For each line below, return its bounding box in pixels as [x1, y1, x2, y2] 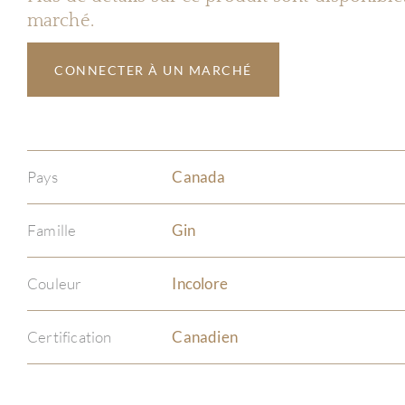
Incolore [172, 274, 229, 293]
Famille [27, 221, 77, 240]
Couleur [27, 274, 82, 293]
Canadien [172, 327, 239, 346]
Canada [172, 167, 226, 186]
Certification [27, 327, 112, 346]
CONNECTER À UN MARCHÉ [54, 61, 252, 78]
